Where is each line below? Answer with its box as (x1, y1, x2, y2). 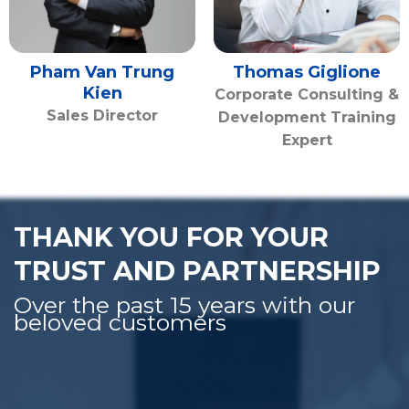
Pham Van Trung (30, 62, 174, 83)
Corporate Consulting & (215, 86, 399, 104)
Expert (281, 131, 332, 150)
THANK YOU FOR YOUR (14, 221, 329, 254)
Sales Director (47, 107, 158, 125)
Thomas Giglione (233, 62, 381, 83)
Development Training (217, 109, 396, 127)
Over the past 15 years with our (14, 291, 355, 320)
